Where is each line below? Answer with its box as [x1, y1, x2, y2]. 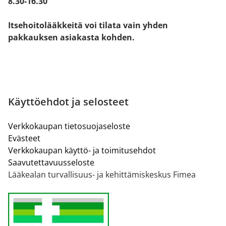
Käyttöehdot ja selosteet [8, 94, 129, 108]
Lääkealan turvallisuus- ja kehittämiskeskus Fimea [8, 168, 196, 180]
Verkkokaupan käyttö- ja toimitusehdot [8, 144, 156, 156]
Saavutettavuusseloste [8, 156, 94, 168]
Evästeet [8, 132, 40, 144]
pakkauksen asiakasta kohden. [8, 31, 135, 43]
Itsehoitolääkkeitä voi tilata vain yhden [8, 19, 168, 31]
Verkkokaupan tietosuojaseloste [8, 120, 130, 132]
